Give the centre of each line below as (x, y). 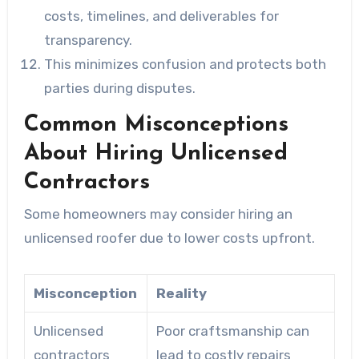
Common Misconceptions (156, 125)
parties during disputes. (120, 89)
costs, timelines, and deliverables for (162, 16)
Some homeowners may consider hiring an (158, 214)
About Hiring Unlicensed (155, 153)
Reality (181, 294)
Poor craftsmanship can (232, 331)
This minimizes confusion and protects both (186, 65)
